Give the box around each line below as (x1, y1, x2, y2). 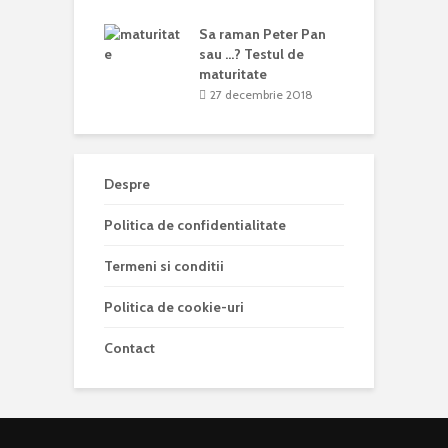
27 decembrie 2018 (210, 87, 313, 103)
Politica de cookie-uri (104, 298, 244, 317)
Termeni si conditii (104, 257, 224, 276)
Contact (104, 339, 155, 358)
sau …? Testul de (199, 44, 304, 63)
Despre (104, 175, 150, 194)
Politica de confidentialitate (104, 216, 286, 235)
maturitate (199, 64, 267, 83)
